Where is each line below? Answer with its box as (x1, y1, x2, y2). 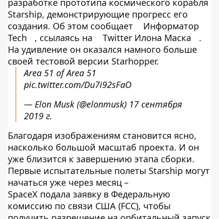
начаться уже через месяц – (8, 176, 129, 188)
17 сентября (129, 98, 182, 110)
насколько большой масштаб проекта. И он (8, 141, 199, 153)
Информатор (143, 20, 199, 32)
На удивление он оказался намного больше (8, 44, 197, 55)
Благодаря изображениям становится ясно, (8, 130, 197, 141)
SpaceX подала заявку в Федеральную (8, 188, 170, 200)
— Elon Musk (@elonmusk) (24, 98, 129, 110)
